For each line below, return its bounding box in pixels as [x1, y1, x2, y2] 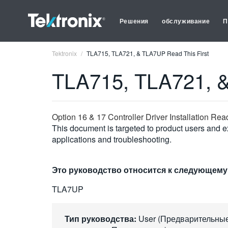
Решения [119, 16, 149, 25]
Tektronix [52, 49, 77, 58]
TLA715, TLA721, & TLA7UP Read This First [87, 49, 209, 58]
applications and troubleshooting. [52, 133, 172, 145]
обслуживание [162, 16, 210, 25]
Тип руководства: [65, 213, 136, 224]
